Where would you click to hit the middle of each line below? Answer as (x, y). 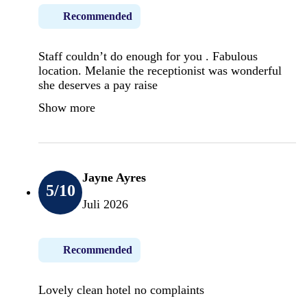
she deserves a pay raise (98, 85)
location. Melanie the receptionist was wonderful (160, 70)
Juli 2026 (105, 204)
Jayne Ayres (114, 177)
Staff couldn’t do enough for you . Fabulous (148, 56)
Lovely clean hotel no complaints (121, 290)
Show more (67, 107)
